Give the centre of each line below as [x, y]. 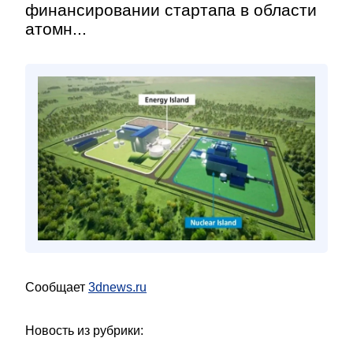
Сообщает [57, 287]
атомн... [56, 29]
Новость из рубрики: [84, 331]
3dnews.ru [117, 287]
